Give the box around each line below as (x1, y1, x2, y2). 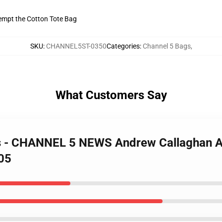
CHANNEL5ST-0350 (46, 42, 107, 50)
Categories (106, 42, 140, 50)
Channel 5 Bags (142, 42, 191, 50)
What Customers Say (55, 88, 167, 102)
